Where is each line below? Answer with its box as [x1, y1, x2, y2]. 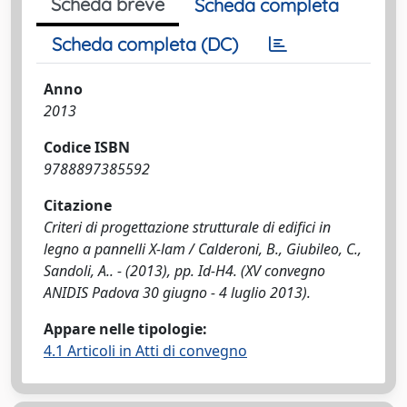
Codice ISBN [44, 137, 130, 157]
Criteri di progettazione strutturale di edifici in [44, 217, 331, 237]
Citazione [44, 195, 112, 215]
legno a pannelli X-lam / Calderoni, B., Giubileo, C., [44, 239, 362, 259]
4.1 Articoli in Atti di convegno [44, 341, 247, 361]
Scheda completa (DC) [52, 33, 238, 55]
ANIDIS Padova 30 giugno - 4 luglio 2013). [44, 283, 311, 303]
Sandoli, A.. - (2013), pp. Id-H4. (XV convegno [44, 261, 325, 281]
